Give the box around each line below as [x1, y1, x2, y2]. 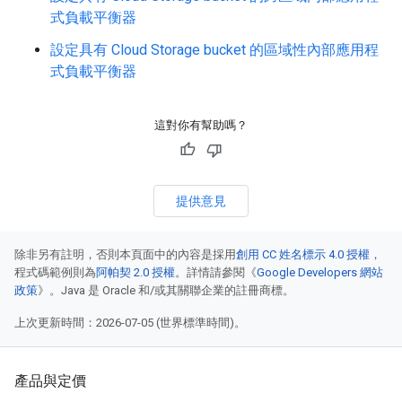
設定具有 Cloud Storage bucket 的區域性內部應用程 [50, 41, 379, 59]
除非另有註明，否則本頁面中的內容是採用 [14, 248, 236, 262]
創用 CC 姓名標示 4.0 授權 [236, 248, 370, 262]
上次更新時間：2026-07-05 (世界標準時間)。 [14, 316, 246, 330]
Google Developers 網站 [257, 266, 383, 280]
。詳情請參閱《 [175, 266, 257, 280]
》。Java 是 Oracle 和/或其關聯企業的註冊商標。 [38, 284, 294, 298]
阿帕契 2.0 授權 [96, 266, 175, 280]
